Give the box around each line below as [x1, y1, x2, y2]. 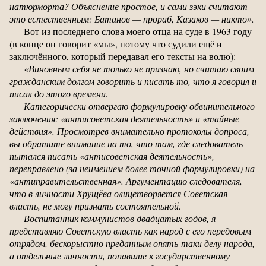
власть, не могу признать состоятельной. [9, 199, 181, 212]
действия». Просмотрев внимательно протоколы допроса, [9, 124, 249, 137]
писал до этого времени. [9, 87, 108, 100]
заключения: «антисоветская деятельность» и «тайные [9, 112, 239, 125]
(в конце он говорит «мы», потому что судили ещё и [9, 37, 222, 50]
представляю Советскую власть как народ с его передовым [9, 224, 251, 237]
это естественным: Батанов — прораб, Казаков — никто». [9, 12, 254, 25]
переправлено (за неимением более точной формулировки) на [9, 161, 255, 175]
